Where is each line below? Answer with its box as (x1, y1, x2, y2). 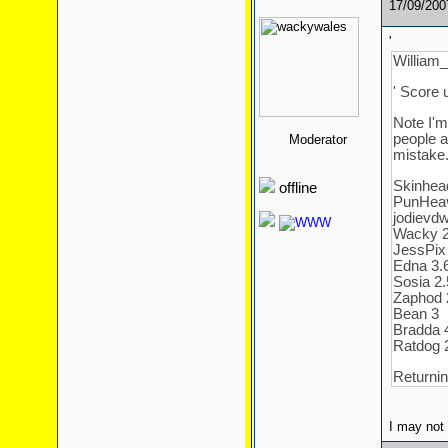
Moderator (288, 132, 347, 147)
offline (274, 180, 317, 196)
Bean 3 (392, 306, 439, 322)
